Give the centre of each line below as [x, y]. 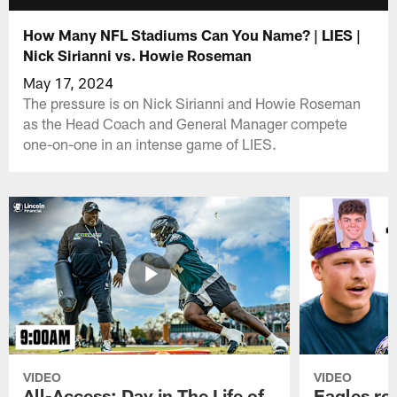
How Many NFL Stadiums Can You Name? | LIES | [192, 34]
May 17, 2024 [69, 82]
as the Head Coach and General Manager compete [186, 123]
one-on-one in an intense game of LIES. [150, 143]
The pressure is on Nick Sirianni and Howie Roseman [192, 102]
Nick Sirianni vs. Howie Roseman [138, 54]
